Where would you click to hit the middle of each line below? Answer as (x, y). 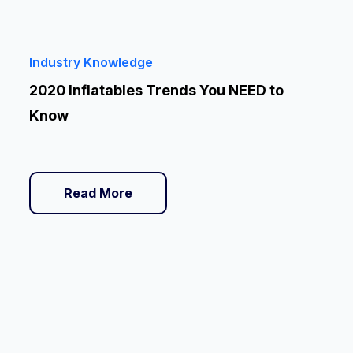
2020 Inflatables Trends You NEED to (157, 90)
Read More (98, 193)
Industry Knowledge (91, 62)
